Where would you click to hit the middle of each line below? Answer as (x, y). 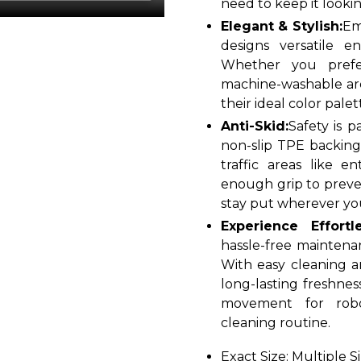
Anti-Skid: (255, 127)
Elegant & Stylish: (282, 27)
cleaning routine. (276, 323)
